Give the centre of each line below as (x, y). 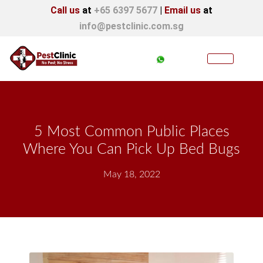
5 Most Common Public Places (131, 132)
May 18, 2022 (131, 174)
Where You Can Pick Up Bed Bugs (131, 149)
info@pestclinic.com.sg (131, 26)
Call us (65, 10)
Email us (183, 10)
